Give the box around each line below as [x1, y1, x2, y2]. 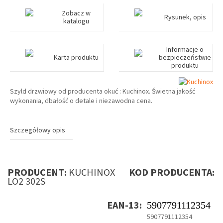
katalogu [63, 16, 89, 25]
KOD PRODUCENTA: [117, 166, 215, 179]
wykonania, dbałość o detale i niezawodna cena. [10, 96, 152, 106]
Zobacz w [61, 8, 91, 17]
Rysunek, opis [164, 12, 206, 21]
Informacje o [166, 45, 204, 54]
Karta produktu [53, 53, 99, 62]
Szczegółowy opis [10, 125, 65, 135]
